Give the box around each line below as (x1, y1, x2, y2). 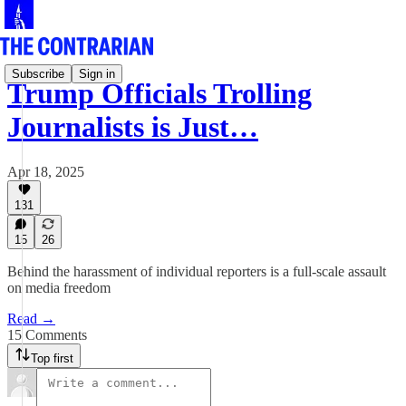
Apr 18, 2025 (7, 163, 84, 179)
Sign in (79, 66, 115, 81)
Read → (7, 311, 55, 326)
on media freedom (7, 280, 111, 295)
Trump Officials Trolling (7, 77, 312, 111)
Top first (31, 352, 73, 365)
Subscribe (12, 66, 64, 81)
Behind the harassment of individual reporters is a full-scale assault (7, 264, 386, 279)
